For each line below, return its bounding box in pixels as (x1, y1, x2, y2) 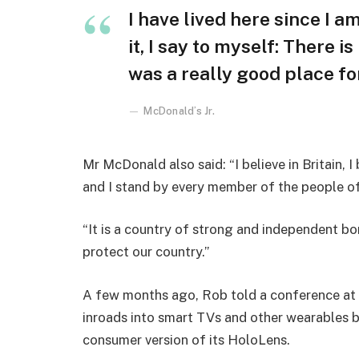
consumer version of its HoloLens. (83, 331, 290, 348)
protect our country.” (83, 244, 209, 260)
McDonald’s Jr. (143, 104, 215, 117)
